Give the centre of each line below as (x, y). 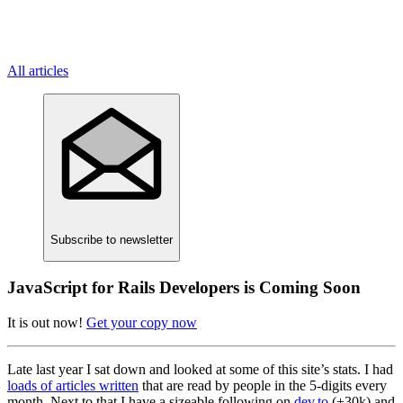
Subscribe (76, 240)
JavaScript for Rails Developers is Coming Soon (184, 288)
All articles (38, 71)
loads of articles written (73, 386)
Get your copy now (142, 323)
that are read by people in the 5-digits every (263, 386)
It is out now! (47, 323)
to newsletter (138, 240)
